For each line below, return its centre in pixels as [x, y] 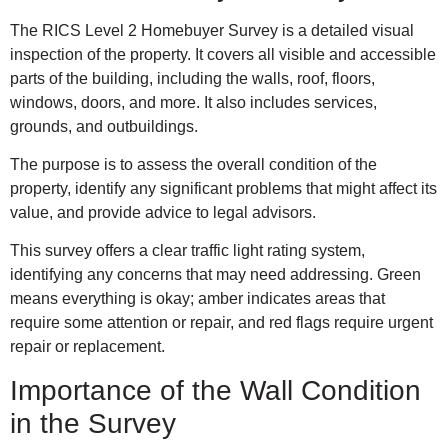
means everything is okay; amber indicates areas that [197, 299]
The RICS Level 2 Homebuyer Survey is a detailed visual [212, 30]
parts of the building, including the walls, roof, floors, [192, 78]
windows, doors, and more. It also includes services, [193, 102]
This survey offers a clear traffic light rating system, [187, 251]
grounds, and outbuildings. [106, 126]
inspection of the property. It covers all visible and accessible [223, 54]
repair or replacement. [87, 347]
